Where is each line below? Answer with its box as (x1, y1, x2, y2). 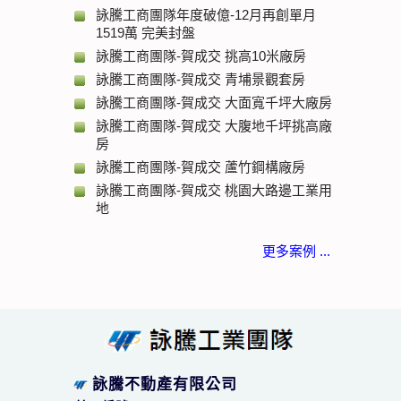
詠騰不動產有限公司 (92, 376, 237, 393)
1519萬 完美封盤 (96, 25, 195, 40)
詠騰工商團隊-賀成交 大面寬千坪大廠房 (96, 95, 332, 110)
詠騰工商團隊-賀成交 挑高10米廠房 (96, 48, 306, 64)
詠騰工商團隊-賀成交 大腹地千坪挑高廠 (96, 118, 332, 133)
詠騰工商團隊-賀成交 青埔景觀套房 (96, 72, 305, 87)
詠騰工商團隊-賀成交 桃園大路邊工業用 (96, 183, 332, 198)
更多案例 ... (262, 243, 330, 259)
